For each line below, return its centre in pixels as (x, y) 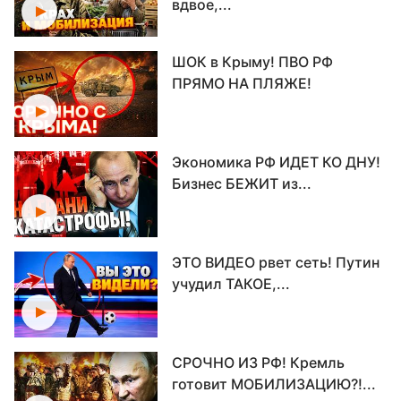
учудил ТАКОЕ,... (231, 284)
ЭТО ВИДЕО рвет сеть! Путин (276, 262)
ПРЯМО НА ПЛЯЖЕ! (242, 83)
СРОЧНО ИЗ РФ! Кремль (258, 363)
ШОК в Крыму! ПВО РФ (252, 62)
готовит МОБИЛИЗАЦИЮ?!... (274, 384)
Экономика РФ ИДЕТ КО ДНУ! (276, 162)
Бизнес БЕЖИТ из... (242, 183)
